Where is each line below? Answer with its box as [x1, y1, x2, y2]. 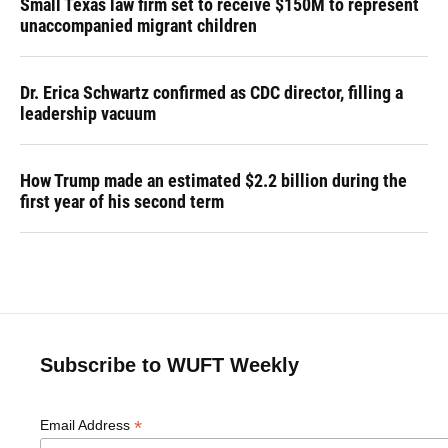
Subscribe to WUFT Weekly [40, 353, 299, 376]
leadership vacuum [20, 102, 156, 124]
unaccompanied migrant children [20, 14, 257, 36]
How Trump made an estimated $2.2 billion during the [20, 169, 407, 191]
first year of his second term [20, 190, 224, 212]
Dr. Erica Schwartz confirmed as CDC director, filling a [20, 81, 403, 103]
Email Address [40, 416, 134, 433]
